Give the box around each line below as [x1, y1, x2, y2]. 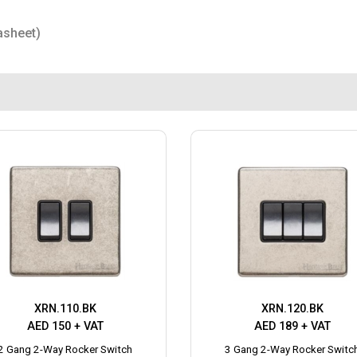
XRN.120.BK [261, 301, 324, 316]
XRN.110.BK [33, 301, 96, 316]
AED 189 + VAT [253, 319, 331, 333]
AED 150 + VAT [26, 319, 104, 333]
